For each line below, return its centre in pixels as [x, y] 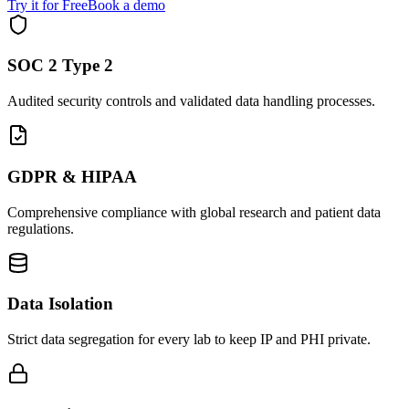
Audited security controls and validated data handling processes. [191, 101]
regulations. [41, 228]
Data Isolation [60, 304]
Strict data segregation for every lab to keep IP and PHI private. [189, 340]
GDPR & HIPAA [72, 176]
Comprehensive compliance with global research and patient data [194, 212]
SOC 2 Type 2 [60, 66]
